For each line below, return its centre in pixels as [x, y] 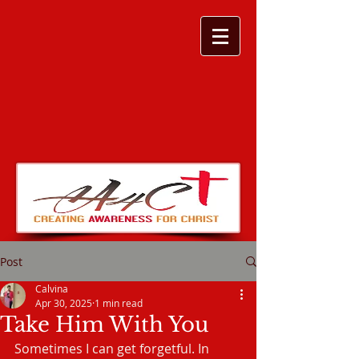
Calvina [52, 288]
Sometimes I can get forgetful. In [113, 349]
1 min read [119, 303]
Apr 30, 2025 [64, 303]
